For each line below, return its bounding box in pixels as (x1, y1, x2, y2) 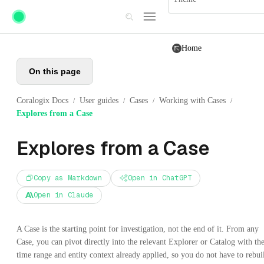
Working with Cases (159, 96, 226, 105)
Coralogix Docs (16, 96, 68, 105)
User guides (80, 96, 118, 105)
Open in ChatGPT (127, 173, 192, 183)
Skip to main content (5, 5, 81, 15)
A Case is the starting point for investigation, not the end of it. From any (16, 224, 259, 233)
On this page (29, 67, 81, 76)
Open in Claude (34, 190, 94, 200)
